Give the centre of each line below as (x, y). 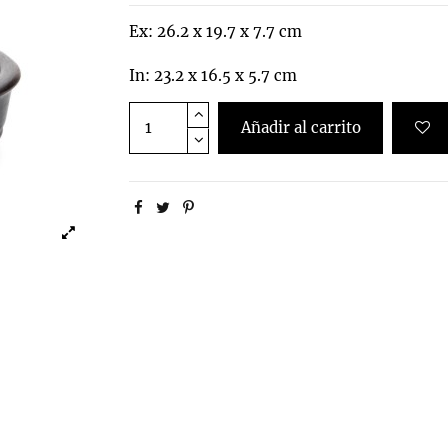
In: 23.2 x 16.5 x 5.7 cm (213, 75)
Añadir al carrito (300, 127)
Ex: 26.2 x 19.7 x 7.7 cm (215, 31)
